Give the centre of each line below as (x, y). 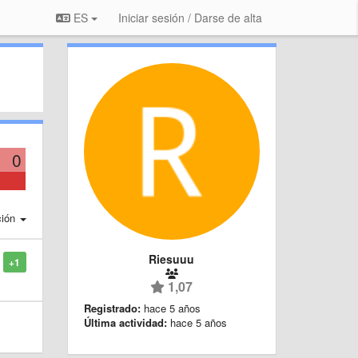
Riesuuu (172, 259)
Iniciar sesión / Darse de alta (190, 18)
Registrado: (112, 308)
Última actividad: (125, 322)
